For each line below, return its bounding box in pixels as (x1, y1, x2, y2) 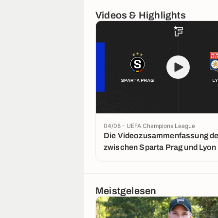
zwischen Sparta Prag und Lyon (104, 143, 217, 152)
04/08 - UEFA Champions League (104, 122, 195, 129)
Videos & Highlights (95, 10, 186, 21)
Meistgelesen (95, 185, 157, 197)
